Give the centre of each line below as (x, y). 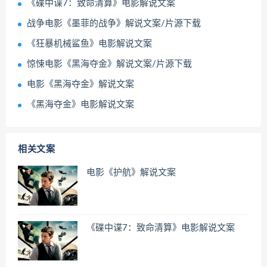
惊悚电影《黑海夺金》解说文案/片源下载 (109, 64)
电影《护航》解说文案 (131, 173)
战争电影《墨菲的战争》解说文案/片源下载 (114, 24)
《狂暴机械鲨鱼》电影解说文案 (89, 44)
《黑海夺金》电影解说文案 (80, 105)
